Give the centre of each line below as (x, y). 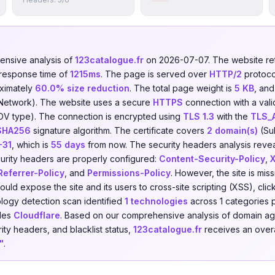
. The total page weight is (182, 88)
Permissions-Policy (129, 173)
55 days (68, 145)
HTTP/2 (226, 74)
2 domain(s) (232, 130)
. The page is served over (155, 74)
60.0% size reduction (82, 88)
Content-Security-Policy (212, 159)
